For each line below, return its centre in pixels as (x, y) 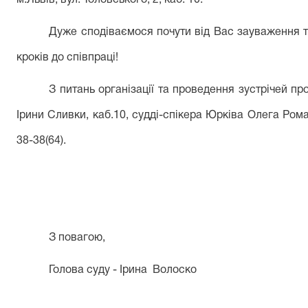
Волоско (175, 270)
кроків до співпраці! (67, 58)
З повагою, (77, 238)
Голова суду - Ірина (98, 270)
